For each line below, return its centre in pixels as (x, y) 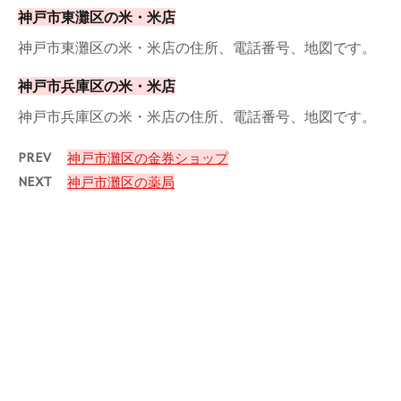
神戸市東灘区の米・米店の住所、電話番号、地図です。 (197, 48)
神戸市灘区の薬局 (121, 183)
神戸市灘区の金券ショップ (148, 158)
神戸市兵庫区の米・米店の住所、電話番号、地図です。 (197, 117)
